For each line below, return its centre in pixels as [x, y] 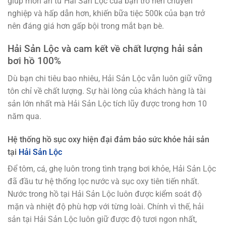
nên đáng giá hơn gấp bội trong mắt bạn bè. [86, 26]
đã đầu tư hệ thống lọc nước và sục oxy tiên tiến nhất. [103, 181]
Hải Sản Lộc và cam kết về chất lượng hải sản [105, 49]
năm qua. [24, 116]
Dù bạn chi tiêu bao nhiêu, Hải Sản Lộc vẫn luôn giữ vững [110, 78]
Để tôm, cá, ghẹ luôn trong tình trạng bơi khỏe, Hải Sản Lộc [112, 168]
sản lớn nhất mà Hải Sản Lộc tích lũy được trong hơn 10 [107, 103]
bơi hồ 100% [34, 61]
